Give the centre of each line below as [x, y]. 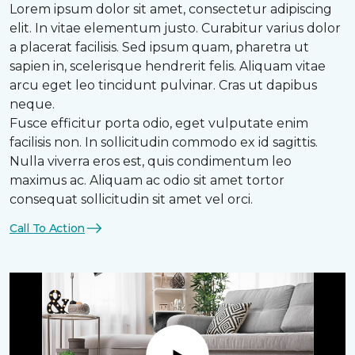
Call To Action [48, 228]
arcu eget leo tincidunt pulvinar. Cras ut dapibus [163, 86]
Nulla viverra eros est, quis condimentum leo [151, 162]
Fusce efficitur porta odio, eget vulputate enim [159, 124]
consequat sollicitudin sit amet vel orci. [131, 200]
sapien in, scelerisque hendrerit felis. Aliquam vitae [168, 67]
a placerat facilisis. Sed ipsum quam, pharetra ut [159, 48]
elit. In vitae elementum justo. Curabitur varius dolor [175, 29]
